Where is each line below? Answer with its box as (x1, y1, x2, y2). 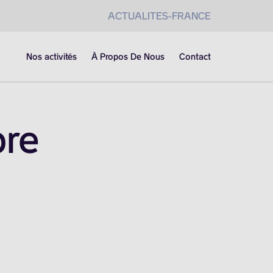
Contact (179, 51, 211, 62)
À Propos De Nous (91, 51, 165, 62)
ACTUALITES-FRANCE (108, 10, 211, 22)
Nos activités (26, 51, 77, 62)
